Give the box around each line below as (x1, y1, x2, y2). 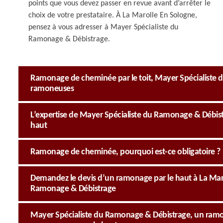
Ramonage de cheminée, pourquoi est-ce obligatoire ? (30, 147, 221, 157)
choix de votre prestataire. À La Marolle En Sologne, (28, 11, 197, 19)
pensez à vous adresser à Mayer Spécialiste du (28, 23, 178, 31)
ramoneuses (30, 84, 74, 94)
